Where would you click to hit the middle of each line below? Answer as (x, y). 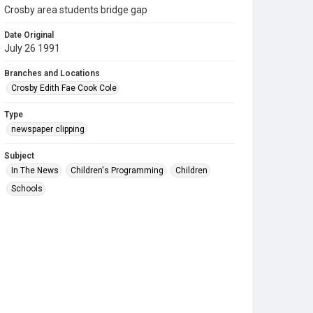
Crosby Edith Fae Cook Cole (64, 88)
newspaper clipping (48, 129)
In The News (35, 170)
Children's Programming (117, 170)
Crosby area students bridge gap (76, 10)
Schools (27, 189)
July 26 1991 (32, 48)
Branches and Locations (52, 73)
